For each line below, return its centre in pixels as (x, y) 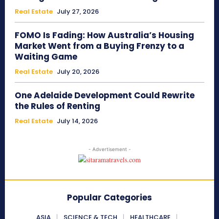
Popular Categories (109, 198)
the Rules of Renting (57, 106)
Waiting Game (46, 57)
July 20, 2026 (78, 72)
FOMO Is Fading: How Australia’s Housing (104, 35)
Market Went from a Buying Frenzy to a (99, 46)
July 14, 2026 (77, 121)
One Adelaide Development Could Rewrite (105, 96)
